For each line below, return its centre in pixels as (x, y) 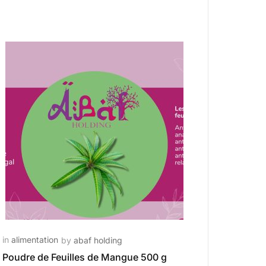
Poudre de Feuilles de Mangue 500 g (85, 257)
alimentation (35, 240)
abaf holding (98, 240)
